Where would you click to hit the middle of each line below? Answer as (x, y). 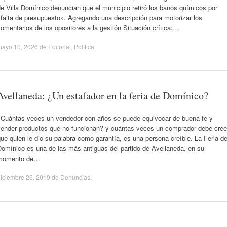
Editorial (60, 46)
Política (84, 46)
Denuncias (75, 177)
